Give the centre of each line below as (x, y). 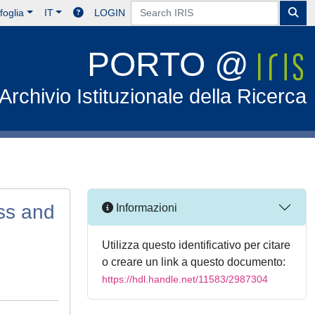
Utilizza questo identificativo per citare (196, 245)
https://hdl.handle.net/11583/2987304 (185, 279)
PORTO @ (173, 64)
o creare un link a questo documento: (194, 262)
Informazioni (145, 207)
